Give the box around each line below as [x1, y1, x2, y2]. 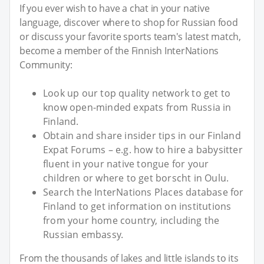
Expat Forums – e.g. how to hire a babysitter [43, 143, 243, 156]
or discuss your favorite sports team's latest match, [19, 29, 242, 43]
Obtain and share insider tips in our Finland [43, 128, 241, 142]
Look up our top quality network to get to [43, 86, 231, 100]
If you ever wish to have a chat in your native [19, 1, 210, 15]
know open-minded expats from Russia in [43, 100, 232, 114]
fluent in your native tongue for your [43, 157, 209, 170]
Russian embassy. [43, 227, 124, 241]
